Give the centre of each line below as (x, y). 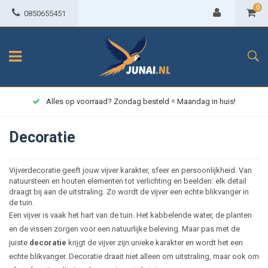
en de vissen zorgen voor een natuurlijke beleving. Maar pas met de (124, 229)
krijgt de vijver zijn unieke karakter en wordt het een (155, 243)
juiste (19, 243)
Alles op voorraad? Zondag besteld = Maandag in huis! (141, 101)
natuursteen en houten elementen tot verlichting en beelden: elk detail (128, 181)
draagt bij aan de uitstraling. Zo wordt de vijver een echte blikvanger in (129, 192)
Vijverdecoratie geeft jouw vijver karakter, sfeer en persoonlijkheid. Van (130, 170)
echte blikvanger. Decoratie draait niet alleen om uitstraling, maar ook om (134, 256)
